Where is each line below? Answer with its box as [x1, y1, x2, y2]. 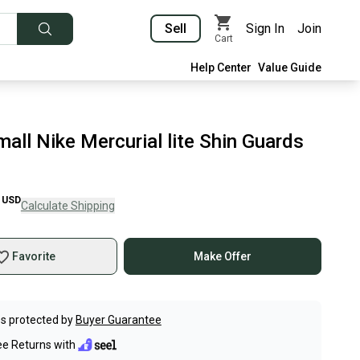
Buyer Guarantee [75, 313, 162, 326]
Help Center [190, 61, 252, 74]
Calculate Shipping [20, 199, 115, 212]
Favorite [11, 250, 55, 263]
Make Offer [194, 250, 252, 263]
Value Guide [258, 61, 321, 74]
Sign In [246, 21, 284, 36]
